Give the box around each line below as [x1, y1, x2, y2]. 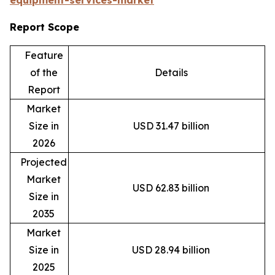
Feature [24, 49, 63, 62]
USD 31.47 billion [133, 120, 209, 133]
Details [154, 66, 188, 79]
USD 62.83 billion [133, 182, 209, 195]
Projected [20, 156, 67, 169]
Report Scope [10, 21, 79, 34]
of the [29, 66, 58, 79]
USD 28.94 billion [132, 244, 210, 257]
